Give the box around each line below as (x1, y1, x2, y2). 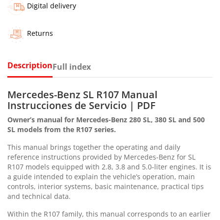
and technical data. (7, 191, 71, 201)
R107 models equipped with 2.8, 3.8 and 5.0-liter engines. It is (7, 162, 211, 171)
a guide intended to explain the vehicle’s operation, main (7, 171, 195, 181)
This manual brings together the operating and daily (7, 142, 180, 152)
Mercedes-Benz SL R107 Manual (7, 87, 158, 101)
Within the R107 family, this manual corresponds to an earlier (7, 209, 211, 219)
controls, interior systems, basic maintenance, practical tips (7, 181, 204, 191)
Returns (27, 28, 53, 38)
